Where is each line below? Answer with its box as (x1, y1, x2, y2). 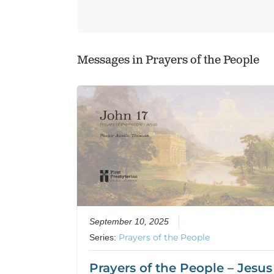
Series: (89, 233, 119, 243)
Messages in (76, 53, 146, 67)
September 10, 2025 (89, 217, 169, 227)
